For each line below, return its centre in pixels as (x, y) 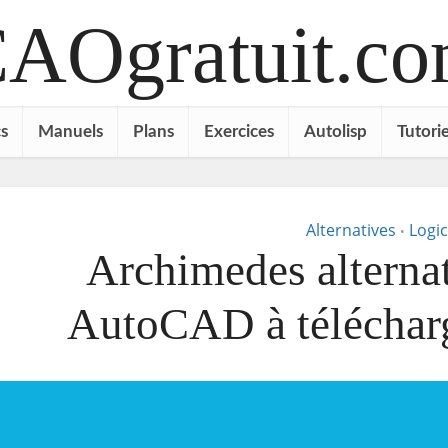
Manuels (70, 131)
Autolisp (335, 131)
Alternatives (350, 230)
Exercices (238, 131)
